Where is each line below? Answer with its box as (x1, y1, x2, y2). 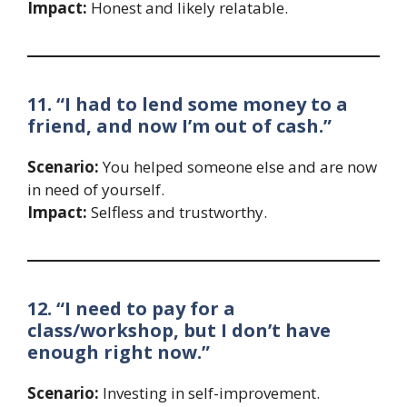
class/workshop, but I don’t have (27, 317, 331, 342)
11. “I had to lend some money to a (27, 91, 348, 116)
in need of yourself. (27, 178, 164, 200)
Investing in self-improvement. (99, 382, 320, 403)
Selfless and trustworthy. (87, 201, 267, 223)
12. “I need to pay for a (27, 295, 235, 321)
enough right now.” (27, 339, 210, 364)
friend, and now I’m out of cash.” (27, 113, 332, 138)
